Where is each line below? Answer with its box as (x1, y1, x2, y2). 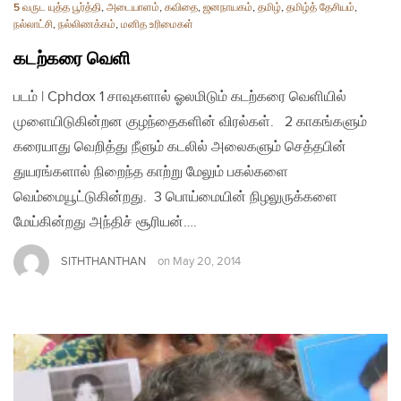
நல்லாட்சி (13, 17, 53, 31)
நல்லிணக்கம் (58, 17, 115, 31)
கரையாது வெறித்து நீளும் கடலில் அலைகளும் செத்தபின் (13, 138, 346, 156)
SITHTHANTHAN (61, 253, 146, 269)
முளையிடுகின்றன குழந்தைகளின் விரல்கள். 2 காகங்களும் (13, 113, 367, 131)
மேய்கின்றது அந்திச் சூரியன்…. (13, 213, 197, 231)
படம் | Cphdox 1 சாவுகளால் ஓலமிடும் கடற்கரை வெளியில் (13, 88, 346, 106)
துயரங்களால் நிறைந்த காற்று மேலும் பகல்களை (13, 163, 288, 181)
